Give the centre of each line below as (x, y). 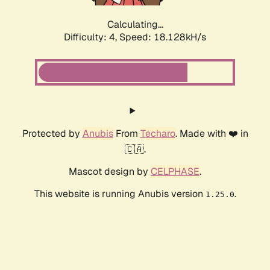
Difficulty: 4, (92, 37)
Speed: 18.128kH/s (163, 37)
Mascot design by (110, 172)
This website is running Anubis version (120, 194)
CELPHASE (175, 172)
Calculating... (135, 25)
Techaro (158, 134)
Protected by (52, 134)
